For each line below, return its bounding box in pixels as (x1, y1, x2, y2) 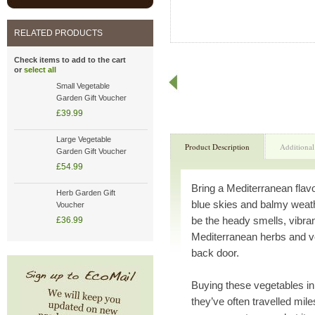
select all (24, 65, 56, 74)
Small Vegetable (56, 82, 110, 90)
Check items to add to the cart (14, 56, 126, 64)
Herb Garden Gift (56, 188, 115, 197)
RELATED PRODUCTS (14, 28, 103, 38)
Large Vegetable (56, 135, 111, 143)
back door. (191, 247, 239, 259)
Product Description (185, 141, 250, 152)
